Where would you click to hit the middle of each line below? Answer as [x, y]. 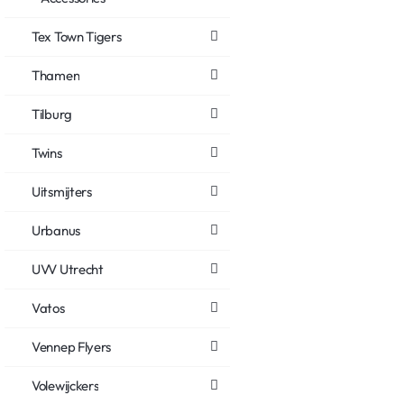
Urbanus [56, 230]
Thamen [56, 75]
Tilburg [52, 114]
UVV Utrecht [68, 269]
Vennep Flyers [72, 346]
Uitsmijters [62, 191]
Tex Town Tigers [77, 36]
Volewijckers [65, 385]
